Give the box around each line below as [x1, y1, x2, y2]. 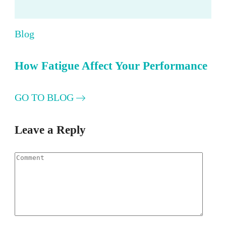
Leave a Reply [15, 123, 86, 136]
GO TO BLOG [15, 92, 76, 103]
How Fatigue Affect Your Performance [15, 59, 207, 73]
